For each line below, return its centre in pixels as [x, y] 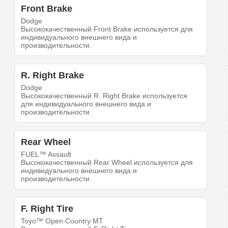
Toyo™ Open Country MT [62, 221]
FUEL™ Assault [46, 154]
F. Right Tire [47, 209]
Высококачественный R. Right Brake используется [104, 96]
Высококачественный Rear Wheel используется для [107, 163]
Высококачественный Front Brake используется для [107, 29]
